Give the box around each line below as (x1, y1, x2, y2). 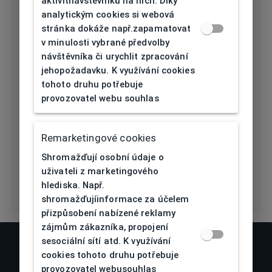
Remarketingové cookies (41, 131, 157, 144)
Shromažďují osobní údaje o (41, 151, 164, 163)
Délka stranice (33, 1, 113, 13)
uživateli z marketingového (41, 165, 158, 177)
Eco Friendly (33, 143, 101, 155)
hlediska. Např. (41, 179, 105, 191)
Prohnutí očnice (33, 72, 118, 84)
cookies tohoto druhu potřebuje (41, 249, 179, 260)
